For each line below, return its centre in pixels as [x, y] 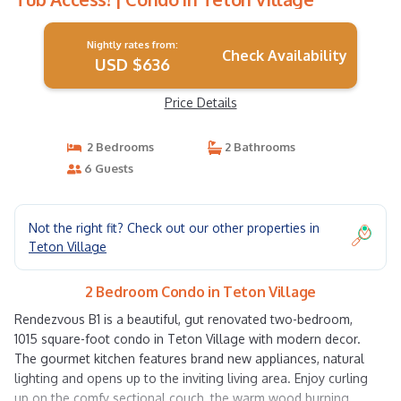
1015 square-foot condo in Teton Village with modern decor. [188, 339]
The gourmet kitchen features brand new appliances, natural [189, 358]
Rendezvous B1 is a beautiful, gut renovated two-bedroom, [183, 319]
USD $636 [132, 64]
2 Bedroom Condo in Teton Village [200, 292]
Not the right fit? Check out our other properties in [174, 228]
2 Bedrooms [117, 147]
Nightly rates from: [132, 45]
